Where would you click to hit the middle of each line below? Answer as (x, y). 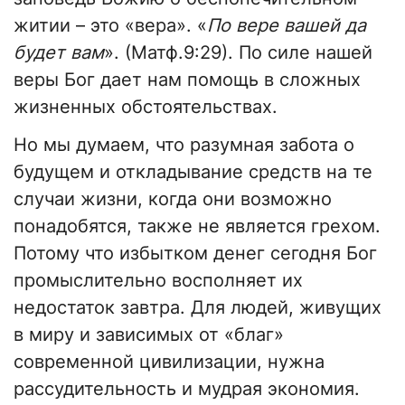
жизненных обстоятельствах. (146, 106)
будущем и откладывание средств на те (193, 171)
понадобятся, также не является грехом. (197, 226)
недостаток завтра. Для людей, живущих (198, 307)
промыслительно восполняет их (158, 280)
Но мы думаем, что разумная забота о (184, 144)
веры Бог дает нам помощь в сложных (187, 79)
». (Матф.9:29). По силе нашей (238, 52)
